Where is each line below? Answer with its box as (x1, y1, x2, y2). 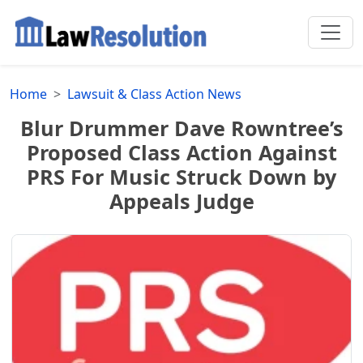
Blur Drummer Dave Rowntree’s (19, 113, 344, 142)
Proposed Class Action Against (26, 138, 337, 166)
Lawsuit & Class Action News (67, 84, 241, 103)
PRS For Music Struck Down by (27, 162, 336, 190)
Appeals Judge (109, 186, 254, 215)
